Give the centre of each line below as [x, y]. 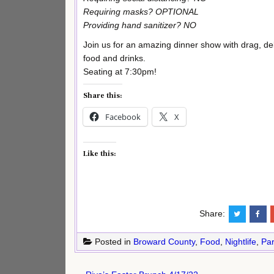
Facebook [123, 117]
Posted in [113, 242]
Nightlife [241, 242]
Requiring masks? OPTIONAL [141, 11]
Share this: [103, 96]
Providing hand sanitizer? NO [140, 25]
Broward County [164, 242]
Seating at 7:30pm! [120, 71]
